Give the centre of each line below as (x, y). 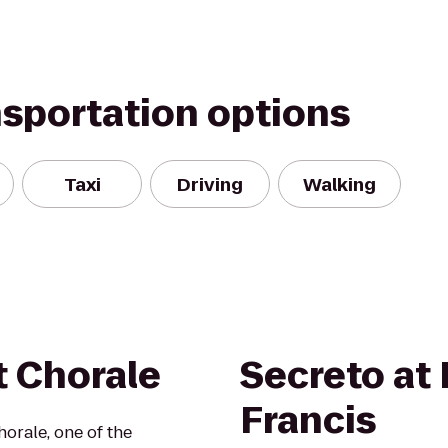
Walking (339, 184)
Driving (210, 184)
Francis (308, 420)
